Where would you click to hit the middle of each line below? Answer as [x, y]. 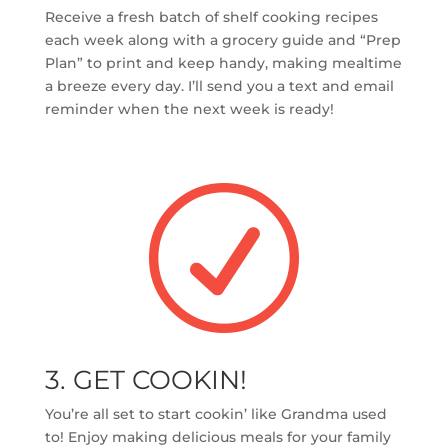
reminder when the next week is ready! [189, 109]
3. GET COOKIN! [145, 380]
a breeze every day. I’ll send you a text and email [219, 86]
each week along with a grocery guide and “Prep [222, 40]
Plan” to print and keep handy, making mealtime [223, 63]
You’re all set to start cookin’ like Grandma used [215, 414]
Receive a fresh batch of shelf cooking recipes [211, 17]
